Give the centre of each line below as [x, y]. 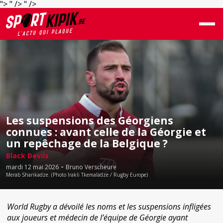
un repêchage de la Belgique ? [87, 143]
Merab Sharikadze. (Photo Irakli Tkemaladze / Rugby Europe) [77, 175]
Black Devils [27, 156]
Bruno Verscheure [91, 167]
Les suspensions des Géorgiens [90, 120]
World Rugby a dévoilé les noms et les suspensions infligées [109, 207]
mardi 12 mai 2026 [32, 167]
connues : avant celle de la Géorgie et [106, 132]
